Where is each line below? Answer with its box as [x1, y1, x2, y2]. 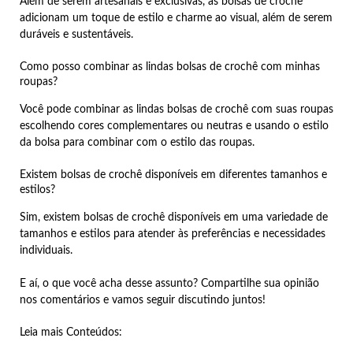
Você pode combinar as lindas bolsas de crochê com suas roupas [20, 104, 333, 116]
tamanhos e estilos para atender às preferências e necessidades [20, 229, 325, 240]
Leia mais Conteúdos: [20, 327, 122, 339]
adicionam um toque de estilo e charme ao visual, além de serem [20, 13, 333, 24]
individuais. [20, 245, 72, 257]
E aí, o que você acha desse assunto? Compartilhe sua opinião [20, 278, 319, 290]
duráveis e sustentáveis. [20, 29, 133, 41]
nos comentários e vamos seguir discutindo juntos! [20, 295, 266, 307]
